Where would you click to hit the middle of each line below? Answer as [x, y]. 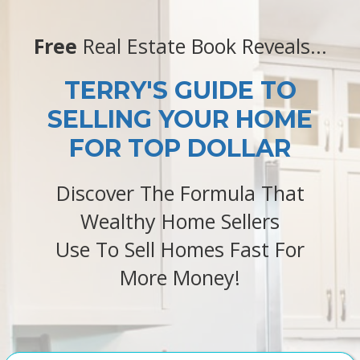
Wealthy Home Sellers [180, 221]
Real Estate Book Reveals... [202, 46]
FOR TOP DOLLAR [180, 148]
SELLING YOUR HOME [180, 119]
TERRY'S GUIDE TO [180, 90]
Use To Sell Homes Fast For [180, 249]
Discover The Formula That [180, 193]
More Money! [180, 277]
